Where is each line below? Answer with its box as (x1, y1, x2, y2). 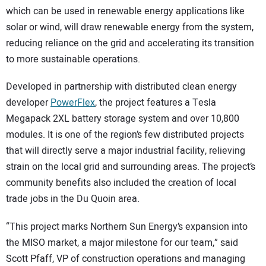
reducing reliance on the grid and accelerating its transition (6, 36, 254, 50)
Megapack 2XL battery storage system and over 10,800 (6, 112, 239, 126)
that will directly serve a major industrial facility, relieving (6, 144, 245, 159)
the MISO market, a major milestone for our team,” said (6, 235, 238, 250)
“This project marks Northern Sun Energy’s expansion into (6, 219, 248, 234)
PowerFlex (50, 96, 95, 110)
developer (6, 96, 50, 110)
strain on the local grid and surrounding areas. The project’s (6, 160, 255, 175)
